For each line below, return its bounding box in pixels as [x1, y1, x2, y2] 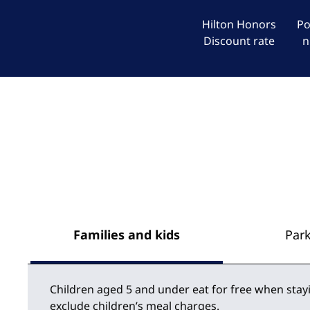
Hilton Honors [201, 17, 276, 32]
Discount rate [203, 33, 275, 48]
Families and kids [73, 226, 181, 243]
